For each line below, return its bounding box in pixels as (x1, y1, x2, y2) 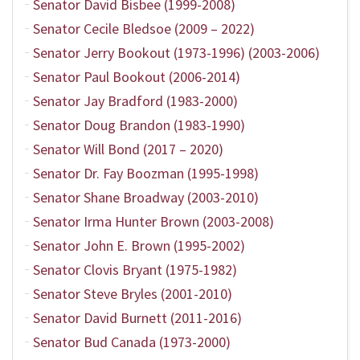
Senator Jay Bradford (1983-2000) (33, 92, 238, 110)
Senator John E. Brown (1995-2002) (33, 236, 245, 255)
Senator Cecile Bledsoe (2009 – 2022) (33, 19, 255, 38)
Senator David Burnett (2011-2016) (33, 309, 242, 327)
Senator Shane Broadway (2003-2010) (33, 188, 259, 207)
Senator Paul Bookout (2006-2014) (33, 67, 240, 86)
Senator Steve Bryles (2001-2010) (33, 284, 232, 303)
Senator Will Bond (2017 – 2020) (33, 140, 223, 158)
